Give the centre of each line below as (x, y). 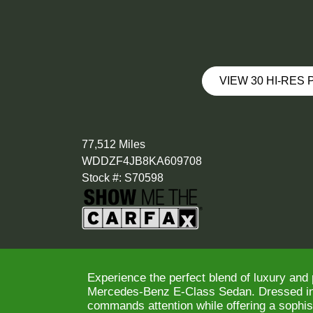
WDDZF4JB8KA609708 (142, 161)
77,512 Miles (114, 145)
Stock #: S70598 (123, 178)
